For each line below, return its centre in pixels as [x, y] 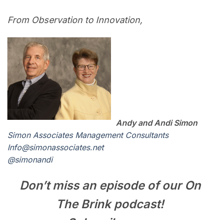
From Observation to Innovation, [75, 20]
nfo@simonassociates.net [56, 148]
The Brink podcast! [110, 204]
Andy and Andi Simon [157, 123]
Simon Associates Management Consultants [88, 135]
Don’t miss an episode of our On [110, 185]
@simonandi [30, 160]
